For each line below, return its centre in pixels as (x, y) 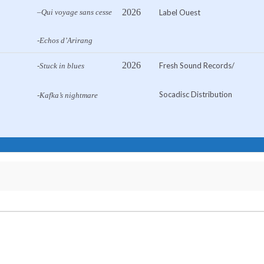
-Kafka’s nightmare (67, 95)
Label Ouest (180, 13)
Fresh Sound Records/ (197, 66)
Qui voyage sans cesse (77, 12)
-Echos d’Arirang (65, 41)
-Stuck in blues (61, 66)
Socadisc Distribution (196, 95)
